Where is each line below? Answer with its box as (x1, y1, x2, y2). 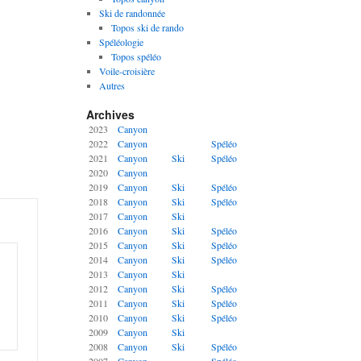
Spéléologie (98, 35, 143, 48)
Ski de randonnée (98, 6, 165, 19)
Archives (86, 106, 135, 122)
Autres (98, 79, 125, 92)
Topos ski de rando (111, 21, 185, 34)
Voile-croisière (98, 64, 155, 77)
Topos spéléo (111, 50, 162, 63)
